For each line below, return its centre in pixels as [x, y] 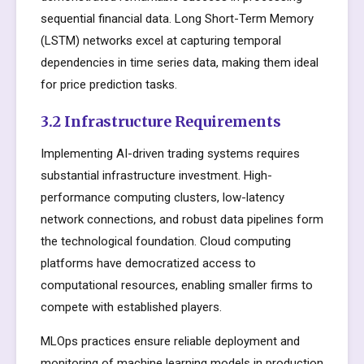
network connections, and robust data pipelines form [182, 219]
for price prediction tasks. [109, 84]
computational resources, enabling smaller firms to [177, 285]
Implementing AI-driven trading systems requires [170, 154]
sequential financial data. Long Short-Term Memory [177, 19]
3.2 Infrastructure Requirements [161, 121]
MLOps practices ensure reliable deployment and [170, 341]
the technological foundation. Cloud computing [166, 241]
